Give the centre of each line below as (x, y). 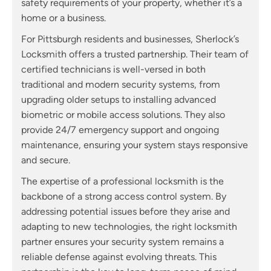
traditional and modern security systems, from (121, 84)
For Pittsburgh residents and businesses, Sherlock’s (130, 39)
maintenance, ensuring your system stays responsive (135, 145)
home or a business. (64, 18)
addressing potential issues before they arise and (126, 211)
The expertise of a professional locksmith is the (122, 181)
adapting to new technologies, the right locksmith (129, 226)
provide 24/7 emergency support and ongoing (120, 129)
